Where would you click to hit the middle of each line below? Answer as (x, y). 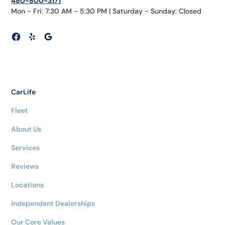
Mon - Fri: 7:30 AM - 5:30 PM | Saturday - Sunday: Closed (106, 11)
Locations (28, 185)
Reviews (25, 166)
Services (26, 148)
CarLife (24, 92)
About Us (26, 129)
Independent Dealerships (53, 204)
